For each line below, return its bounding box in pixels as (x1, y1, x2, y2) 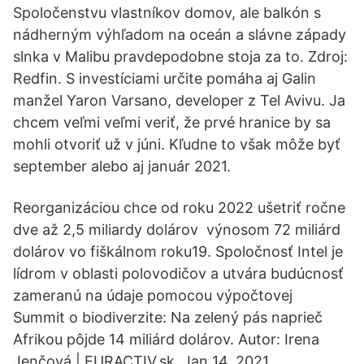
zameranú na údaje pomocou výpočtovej (13, 287, 301, 304)
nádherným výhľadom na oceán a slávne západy (13, 26, 346, 43)
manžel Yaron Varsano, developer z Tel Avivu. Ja (13, 92, 345, 109)
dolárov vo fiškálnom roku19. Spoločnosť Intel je (13, 243, 343, 260)
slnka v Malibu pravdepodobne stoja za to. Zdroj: (13, 48, 348, 65)
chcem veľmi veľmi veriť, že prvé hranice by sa (13, 114, 331, 131)
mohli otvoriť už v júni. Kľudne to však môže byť (13, 136, 340, 153)
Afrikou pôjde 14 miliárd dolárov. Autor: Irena (13, 331, 319, 348)
